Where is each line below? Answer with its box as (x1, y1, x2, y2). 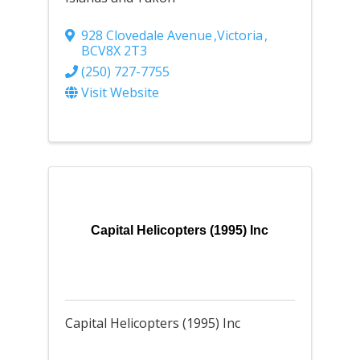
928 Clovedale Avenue (80, 27, 212, 44)
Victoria (216, 27, 263, 44)
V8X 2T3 (97, 42, 147, 59)
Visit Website (80, 84, 159, 101)
